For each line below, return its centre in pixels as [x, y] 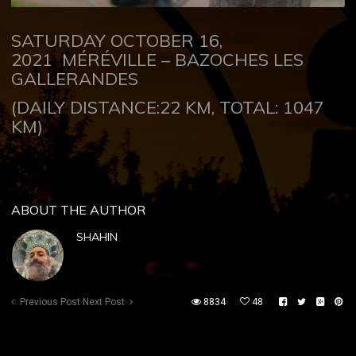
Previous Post [50, 302]
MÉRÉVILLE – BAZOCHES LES [180, 60]
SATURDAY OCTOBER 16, [117, 41]
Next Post [104, 302]
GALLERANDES [75, 79]
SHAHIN [97, 237]
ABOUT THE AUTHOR [78, 210]
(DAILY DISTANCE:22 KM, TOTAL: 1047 [168, 108]
